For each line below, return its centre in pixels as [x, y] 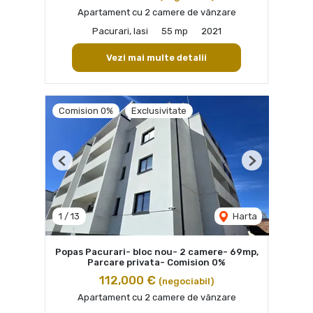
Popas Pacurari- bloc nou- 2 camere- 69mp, [156, 252]
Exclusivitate [159, 110]
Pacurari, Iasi [120, 31]
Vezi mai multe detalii [156, 57]
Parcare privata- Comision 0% [156, 262]
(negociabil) [186, 281]
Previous [81, 166]
